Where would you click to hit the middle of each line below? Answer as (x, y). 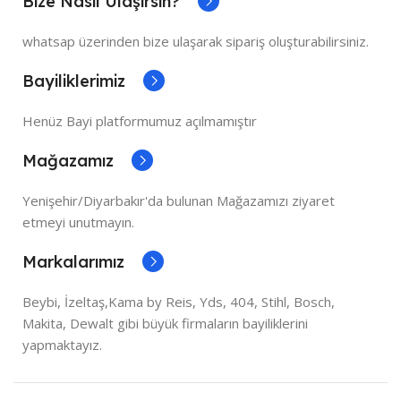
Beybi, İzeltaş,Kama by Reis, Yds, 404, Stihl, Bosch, (179, 301)
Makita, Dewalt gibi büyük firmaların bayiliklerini (165, 323)
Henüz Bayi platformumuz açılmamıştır (140, 120)
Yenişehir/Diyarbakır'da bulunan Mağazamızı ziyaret (179, 200)
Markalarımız (73, 261)
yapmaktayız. (62, 344)
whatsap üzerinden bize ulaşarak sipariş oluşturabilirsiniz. (196, 41)
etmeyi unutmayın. (78, 222)
